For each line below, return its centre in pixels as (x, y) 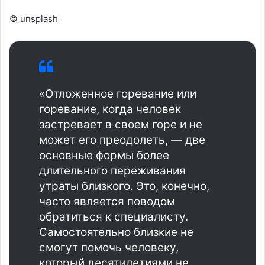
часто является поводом (107, 202)
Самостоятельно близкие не (116, 232)
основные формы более (104, 156)
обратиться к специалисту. (114, 217)
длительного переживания (112, 171)
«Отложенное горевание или (118, 94)
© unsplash (34, 19)
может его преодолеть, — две (122, 140)
